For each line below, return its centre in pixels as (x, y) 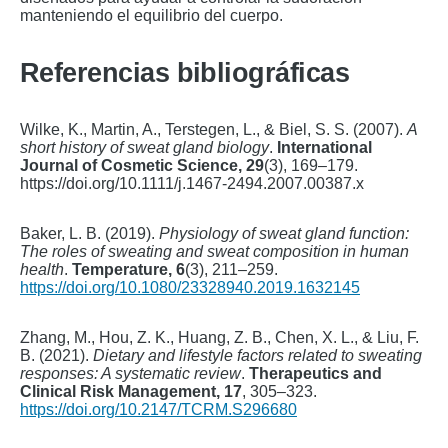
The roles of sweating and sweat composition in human (214, 251)
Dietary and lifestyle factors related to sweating (257, 355)
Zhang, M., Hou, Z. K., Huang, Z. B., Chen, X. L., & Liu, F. (219, 337)
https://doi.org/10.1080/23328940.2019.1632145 (190, 287)
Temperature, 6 (128, 269)
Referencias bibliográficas (184, 72)
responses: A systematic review (130, 373)
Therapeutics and (315, 373)
